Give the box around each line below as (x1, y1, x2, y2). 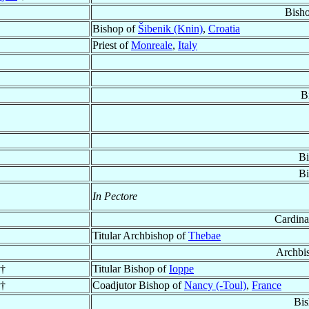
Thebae (188, 230, 221, 242)
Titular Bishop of (92, 263, 169, 275)
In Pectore (92, 190, 137, 203)
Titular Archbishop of (92, 230, 188, 242)
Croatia (208, 23, 240, 35)
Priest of (92, 39, 131, 52)
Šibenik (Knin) (138, 23, 203, 35)
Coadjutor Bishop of (92, 279, 184, 292)
